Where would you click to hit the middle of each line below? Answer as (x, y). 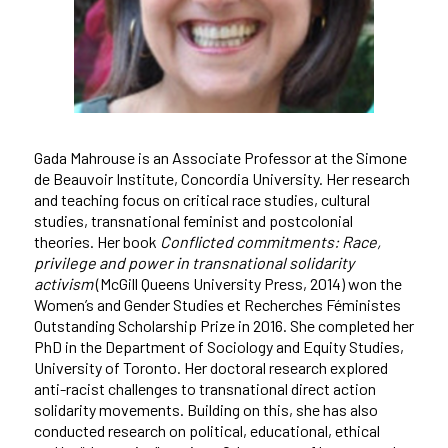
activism (63, 283)
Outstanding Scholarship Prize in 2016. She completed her (223, 325)
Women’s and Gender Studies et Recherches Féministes (217, 304)
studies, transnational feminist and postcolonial (193, 220)
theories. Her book (96, 241)
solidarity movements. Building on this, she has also (205, 409)
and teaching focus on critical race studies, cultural (201, 199)
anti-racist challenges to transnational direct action (204, 388)
